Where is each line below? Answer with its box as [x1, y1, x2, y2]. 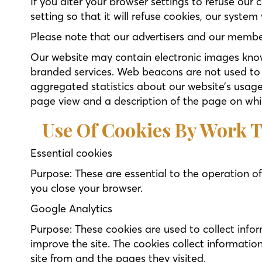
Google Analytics [30, 202, 112, 215]
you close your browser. [30, 181, 143, 195]
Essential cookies [30, 146, 112, 160]
